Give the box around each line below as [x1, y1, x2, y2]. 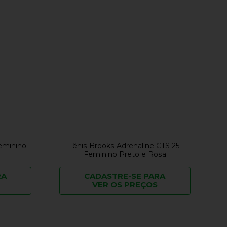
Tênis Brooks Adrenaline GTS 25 [69, 141, 180, 151]
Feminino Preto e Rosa [83, 149, 166, 159]
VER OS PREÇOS [92, 180, 158, 190]
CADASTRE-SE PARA [84, 171, 166, 181]
